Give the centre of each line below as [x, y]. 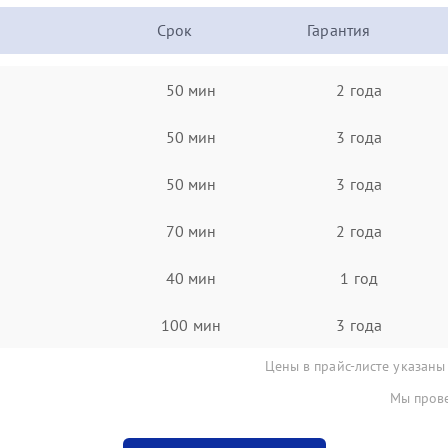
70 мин [191, 230]
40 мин [191, 277]
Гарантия [339, 30]
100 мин [191, 324]
